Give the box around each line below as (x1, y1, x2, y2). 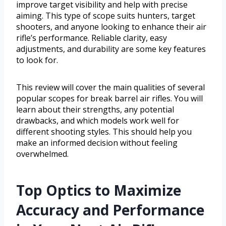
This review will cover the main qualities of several (16, 82, 205, 93)
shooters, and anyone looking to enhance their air (16, 21, 206, 33)
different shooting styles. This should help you (16, 126, 192, 138)
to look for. (16, 54, 58, 66)
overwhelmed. (16, 148, 69, 160)
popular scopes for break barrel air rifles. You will (16, 93, 203, 104)
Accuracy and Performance (16, 200, 204, 220)
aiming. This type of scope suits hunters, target (16, 10, 195, 22)
